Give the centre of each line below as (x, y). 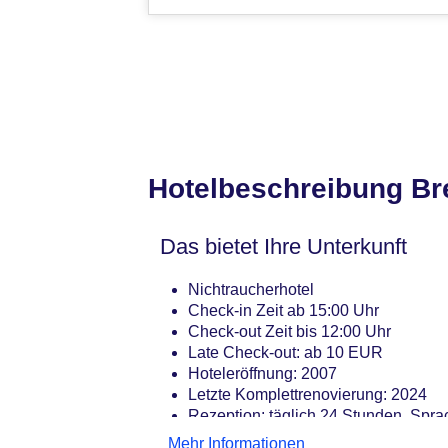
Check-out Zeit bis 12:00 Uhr (289, 332)
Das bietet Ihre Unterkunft (283, 247)
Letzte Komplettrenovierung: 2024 (307, 395)
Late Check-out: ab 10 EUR (285, 353)
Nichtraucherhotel (251, 290)
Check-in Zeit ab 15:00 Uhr (283, 311)
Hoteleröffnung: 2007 (262, 374)
